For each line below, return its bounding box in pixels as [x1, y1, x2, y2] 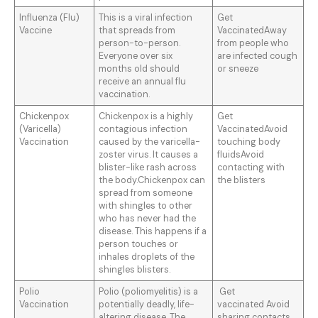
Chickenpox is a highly [99, 111, 194, 123]
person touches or [99, 238, 179, 251]
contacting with [217, 162, 285, 174]
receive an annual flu [99, 76, 187, 88]
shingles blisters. [99, 264, 171, 276]
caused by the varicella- [99, 136, 201, 148]
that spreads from [99, 25, 176, 37]
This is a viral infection [99, 12, 193, 24]
